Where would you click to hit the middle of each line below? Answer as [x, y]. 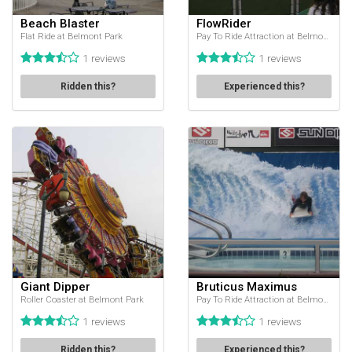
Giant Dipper [55, 287]
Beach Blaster [60, 24]
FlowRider [224, 24]
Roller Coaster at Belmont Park [82, 300]
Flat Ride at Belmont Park [71, 37]
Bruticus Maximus [247, 287]
